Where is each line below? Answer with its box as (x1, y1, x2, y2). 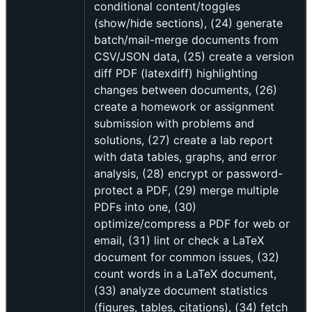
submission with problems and (94, 116, 254, 131)
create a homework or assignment (94, 100, 274, 114)
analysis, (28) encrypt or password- (94, 166, 283, 181)
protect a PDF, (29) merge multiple (94, 183, 279, 198)
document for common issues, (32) (94, 250, 279, 265)
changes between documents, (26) (94, 83, 277, 97)
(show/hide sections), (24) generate (94, 16, 283, 31)
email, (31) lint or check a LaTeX (94, 233, 264, 248)
